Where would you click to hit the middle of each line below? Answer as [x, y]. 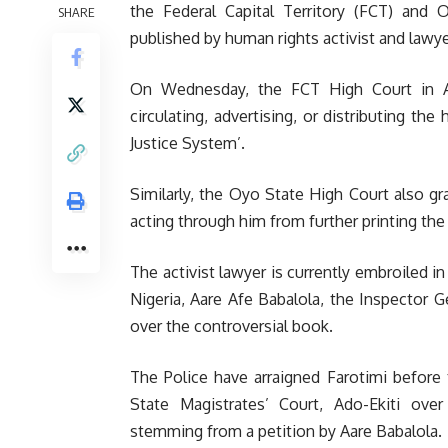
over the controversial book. [231, 326]
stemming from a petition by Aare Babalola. [286, 431]
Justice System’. [187, 143]
